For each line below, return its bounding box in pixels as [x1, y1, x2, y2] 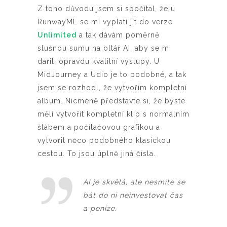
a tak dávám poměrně [77, 30, 160, 39]
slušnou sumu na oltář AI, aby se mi [37, 44, 171, 52]
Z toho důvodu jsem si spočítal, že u [37, 4, 175, 13]
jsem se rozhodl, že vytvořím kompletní [37, 83, 187, 92]
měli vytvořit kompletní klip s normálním [37, 109, 190, 118]
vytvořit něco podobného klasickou [37, 136, 171, 144]
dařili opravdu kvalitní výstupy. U [37, 57, 160, 65]
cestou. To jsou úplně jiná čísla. [37, 149, 156, 158]
